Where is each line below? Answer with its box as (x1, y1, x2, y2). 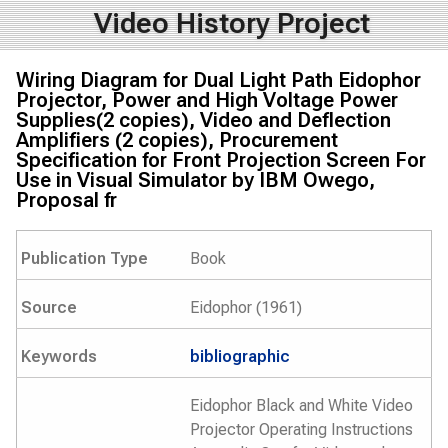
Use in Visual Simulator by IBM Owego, (16, 168, 375, 192)
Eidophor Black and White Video (190, 396, 413, 415)
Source (21, 298, 77, 317)
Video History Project (93, 7, 370, 40)
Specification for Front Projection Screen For (16, 148, 426, 172)
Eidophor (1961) (190, 298, 302, 317)
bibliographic (190, 347, 290, 366)
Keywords (21, 347, 97, 366)
